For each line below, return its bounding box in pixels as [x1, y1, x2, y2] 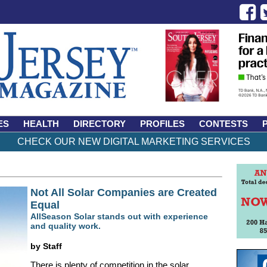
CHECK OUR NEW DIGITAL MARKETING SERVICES [17, 136, 250, 147]
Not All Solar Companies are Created [30, 187, 217, 198]
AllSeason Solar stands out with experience [30, 212, 208, 221]
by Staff [30, 241, 62, 251]
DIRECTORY [73, 119, 126, 129]
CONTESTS [199, 119, 248, 129]
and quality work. [30, 221, 101, 231]
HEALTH [23, 119, 59, 129]
